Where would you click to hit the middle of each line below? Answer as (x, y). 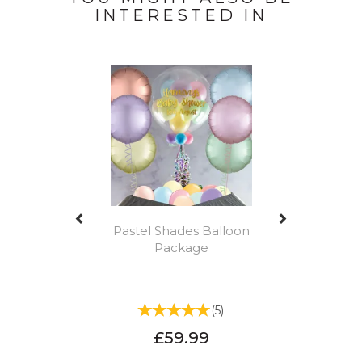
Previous (104, 56)
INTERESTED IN (181, 16)
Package (181, 248)
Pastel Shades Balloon (181, 231)
